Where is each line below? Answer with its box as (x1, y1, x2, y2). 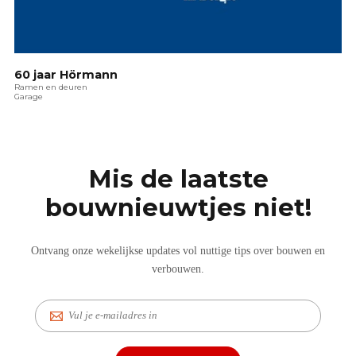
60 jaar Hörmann (14, 67, 118, 82)
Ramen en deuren (14, 82, 87, 92)
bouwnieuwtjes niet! (44, 192, 311, 223)
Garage (14, 91, 43, 102)
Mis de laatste (87, 164, 269, 195)
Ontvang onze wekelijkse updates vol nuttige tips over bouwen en (31, 244, 325, 257)
